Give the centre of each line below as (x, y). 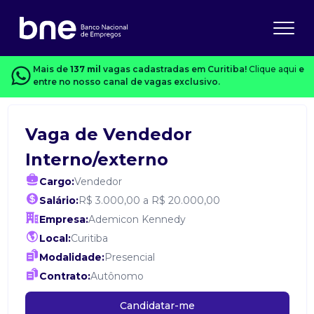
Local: (55, 238)
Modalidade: (71, 257)
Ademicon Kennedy (137, 219)
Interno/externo (96, 159)
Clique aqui (272, 69)
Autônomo (117, 276)
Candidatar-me (157, 306)
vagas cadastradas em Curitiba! (175, 69)
